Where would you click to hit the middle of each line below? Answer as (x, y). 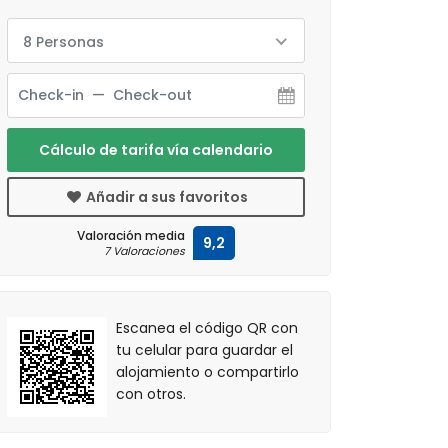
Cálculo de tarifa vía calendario (156, 150)
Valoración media (131, 235)
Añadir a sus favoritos (166, 197)
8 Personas (63, 42)
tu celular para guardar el (205, 350)
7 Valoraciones (144, 251)
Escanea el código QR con (207, 328)
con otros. (151, 394)
